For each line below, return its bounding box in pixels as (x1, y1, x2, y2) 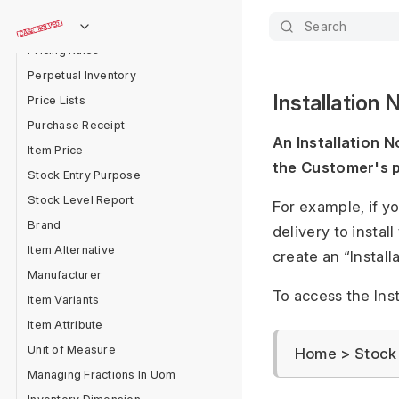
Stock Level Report (28, 192, 134, 207)
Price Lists (28, 93, 85, 107)
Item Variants (28, 292, 100, 306)
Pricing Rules (28, 43, 100, 57)
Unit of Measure (28, 342, 116, 356)
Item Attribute (28, 317, 103, 331)
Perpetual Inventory (28, 68, 136, 82)
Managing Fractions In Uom (28, 367, 176, 381)
